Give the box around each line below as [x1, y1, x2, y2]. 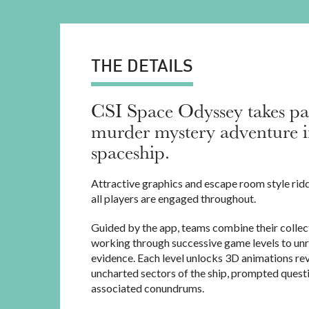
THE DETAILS [91, 59, 193, 76]
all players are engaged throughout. [91, 192, 256, 205]
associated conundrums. [91, 281, 204, 295]
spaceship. [91, 139, 170, 164]
